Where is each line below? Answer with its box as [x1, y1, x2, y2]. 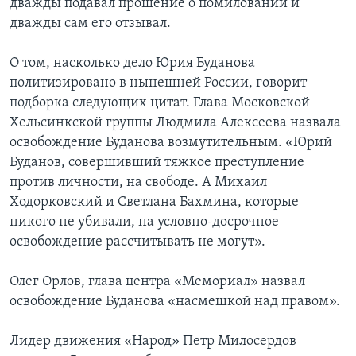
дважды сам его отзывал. [10, 15, 171, 31]
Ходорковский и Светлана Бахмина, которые [10, 194, 299, 210]
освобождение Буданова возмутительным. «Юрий [10, 134, 332, 150]
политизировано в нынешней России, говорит [10, 75, 307, 91]
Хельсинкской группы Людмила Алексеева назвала [10, 114, 341, 130]
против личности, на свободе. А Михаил [10, 174, 267, 190]
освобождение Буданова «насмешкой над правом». [10, 293, 340, 309]
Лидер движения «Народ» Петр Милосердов [10, 333, 296, 349]
